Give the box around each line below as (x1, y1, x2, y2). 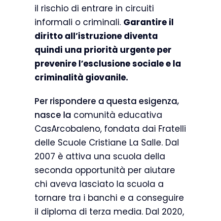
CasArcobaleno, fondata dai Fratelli (34, 123, 186, 135)
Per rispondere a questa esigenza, (34, 95, 179, 107)
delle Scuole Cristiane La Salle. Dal (34, 137, 179, 148)
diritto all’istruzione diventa (34, 30, 158, 42)
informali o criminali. (34, 16, 123, 28)
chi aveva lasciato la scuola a (34, 178, 164, 190)
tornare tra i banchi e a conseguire (34, 192, 184, 204)
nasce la (34, 109, 71, 121)
